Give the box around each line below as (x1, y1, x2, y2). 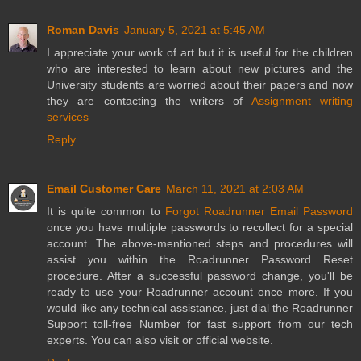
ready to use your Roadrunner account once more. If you (47, 285, 353, 299)
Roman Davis (47, 23, 119, 36)
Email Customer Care (47, 182, 161, 196)
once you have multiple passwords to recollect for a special (47, 221, 353, 234)
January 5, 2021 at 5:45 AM (124, 23, 265, 36)
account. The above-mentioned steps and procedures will (47, 237, 353, 251)
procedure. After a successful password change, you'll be (47, 269, 353, 283)
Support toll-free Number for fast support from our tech (47, 317, 353, 331)
